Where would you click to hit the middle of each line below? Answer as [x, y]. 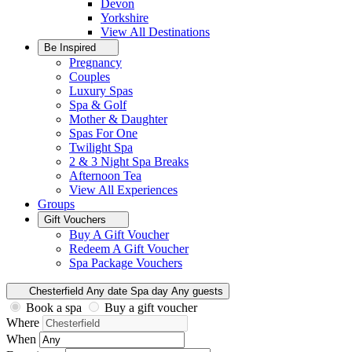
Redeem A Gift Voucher [129, 249]
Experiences [147, 190]
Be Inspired [71, 48]
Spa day [149, 291]
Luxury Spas [101, 91]
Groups [56, 204]
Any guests [197, 291]
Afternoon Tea [105, 176]
